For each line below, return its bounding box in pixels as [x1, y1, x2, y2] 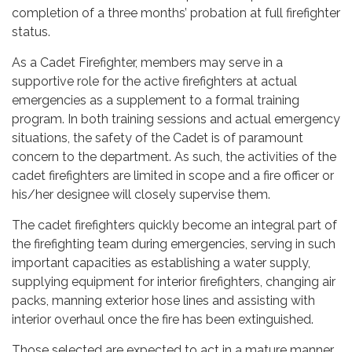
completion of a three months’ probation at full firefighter [12, 5, 340, 20]
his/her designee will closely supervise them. [12, 187, 270, 202]
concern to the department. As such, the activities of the [12, 149, 336, 164]
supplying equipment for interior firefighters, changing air [12, 274, 335, 289]
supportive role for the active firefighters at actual [12, 74, 297, 89]
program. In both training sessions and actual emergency [12, 112, 340, 126]
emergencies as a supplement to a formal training [12, 93, 299, 108]
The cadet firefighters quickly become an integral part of [12, 218, 337, 233]
